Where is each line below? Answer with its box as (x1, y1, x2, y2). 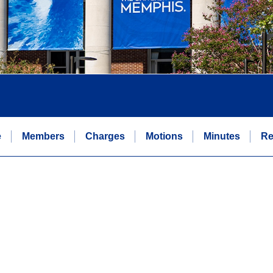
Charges (85, 130, 125, 141)
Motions (146, 130, 183, 141)
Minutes (204, 130, 240, 141)
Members (22, 130, 65, 141)
